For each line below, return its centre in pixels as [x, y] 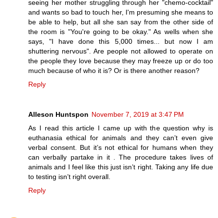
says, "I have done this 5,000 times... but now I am [121, 42]
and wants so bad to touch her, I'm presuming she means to [121, 12]
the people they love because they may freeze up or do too [121, 61]
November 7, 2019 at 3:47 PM [138, 115]
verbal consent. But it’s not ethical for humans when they [121, 148]
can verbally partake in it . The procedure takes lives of [121, 157]
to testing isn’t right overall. [69, 177]
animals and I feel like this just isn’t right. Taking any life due [121, 167]
